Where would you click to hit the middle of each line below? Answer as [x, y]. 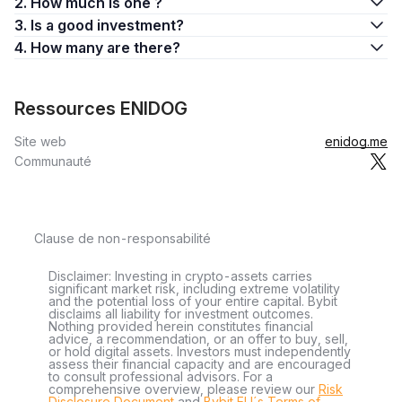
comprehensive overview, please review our [184, 389]
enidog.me [356, 141]
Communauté [53, 161]
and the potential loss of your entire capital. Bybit [193, 301]
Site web [40, 141]
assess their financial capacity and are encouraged [200, 364]
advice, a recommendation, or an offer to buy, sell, [198, 339]
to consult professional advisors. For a [161, 376]
